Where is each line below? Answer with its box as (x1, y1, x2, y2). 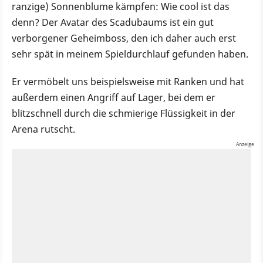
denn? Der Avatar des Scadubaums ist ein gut (12, 16, 214, 29)
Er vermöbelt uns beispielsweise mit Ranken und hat (12, 75, 244, 89)
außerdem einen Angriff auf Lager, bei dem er (12, 91, 215, 104)
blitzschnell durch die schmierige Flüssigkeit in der (12, 107, 235, 120)
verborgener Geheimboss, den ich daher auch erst (12, 32, 236, 45)
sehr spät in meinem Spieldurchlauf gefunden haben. (12, 48, 248, 61)
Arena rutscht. (12, 123, 75, 136)
